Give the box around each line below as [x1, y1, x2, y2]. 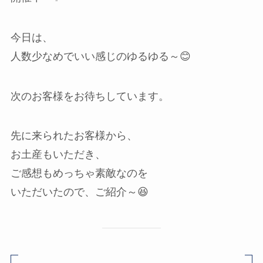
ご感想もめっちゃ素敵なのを [10, 167, 148, 180]
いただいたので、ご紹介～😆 [10, 186, 149, 198]
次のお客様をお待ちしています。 [10, 90, 169, 102]
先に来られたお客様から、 [10, 130, 137, 142]
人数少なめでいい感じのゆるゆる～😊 [10, 50, 191, 62]
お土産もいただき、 [10, 149, 106, 161]
